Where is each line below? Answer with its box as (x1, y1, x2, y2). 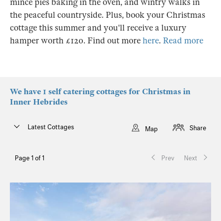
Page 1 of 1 (15, 154, 44, 162)
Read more (163, 36, 203, 46)
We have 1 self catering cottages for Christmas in (10, 87, 190, 97)
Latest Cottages (28, 123, 74, 131)
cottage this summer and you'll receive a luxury (10, 23, 186, 33)
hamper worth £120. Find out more (10, 36, 143, 46)
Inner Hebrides (10, 97, 68, 107)
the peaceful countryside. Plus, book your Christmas (10, 10, 205, 20)
